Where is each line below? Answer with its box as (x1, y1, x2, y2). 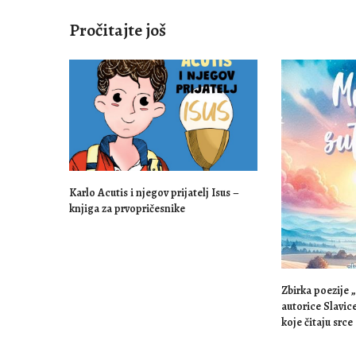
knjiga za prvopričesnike (69, 200, 185, 216)
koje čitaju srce (281, 315, 353, 331)
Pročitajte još (69, 18, 166, 43)
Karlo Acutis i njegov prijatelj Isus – (69, 184, 239, 200)
